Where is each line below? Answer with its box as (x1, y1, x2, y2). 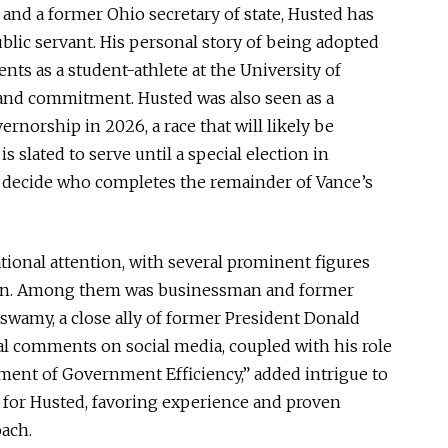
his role (330, 336, 392, 356)
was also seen (197, 88, 302, 108)
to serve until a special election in (69, 144, 329, 164)
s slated (7, 144, 69, 164)
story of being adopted (198, 32, 379, 52)
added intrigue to (250, 364, 388, 384)
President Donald (221, 308, 360, 328)
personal (129, 32, 198, 52)
